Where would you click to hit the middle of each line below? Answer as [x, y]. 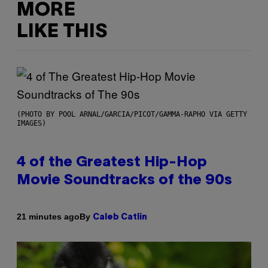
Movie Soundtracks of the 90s [124, 180]
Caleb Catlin [120, 217]
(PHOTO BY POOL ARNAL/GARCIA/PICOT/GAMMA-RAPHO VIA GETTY [132, 114]
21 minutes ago [48, 217]
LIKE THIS [62, 32]
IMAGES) [31, 123]
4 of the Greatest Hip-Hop [112, 162]
